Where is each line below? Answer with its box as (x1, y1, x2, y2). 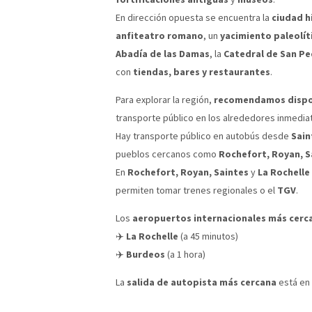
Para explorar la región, (116, 93, 214, 106)
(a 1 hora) (165, 247, 205, 260)
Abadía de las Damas (116, 47, 210, 60)
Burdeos (126, 247, 165, 260)
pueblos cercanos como (116, 147, 219, 160)
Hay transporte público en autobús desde (116, 129, 291, 142)
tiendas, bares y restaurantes (133, 65, 270, 78)
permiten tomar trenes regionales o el (116, 183, 277, 196)
